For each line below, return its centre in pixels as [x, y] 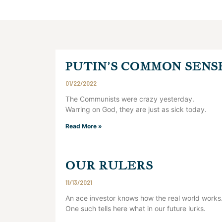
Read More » [84, 126]
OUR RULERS [109, 165]
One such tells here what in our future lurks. [136, 208]
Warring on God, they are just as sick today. [136, 109]
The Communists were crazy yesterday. [130, 99]
